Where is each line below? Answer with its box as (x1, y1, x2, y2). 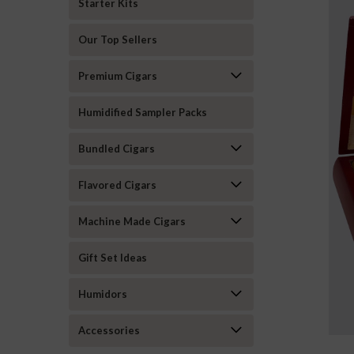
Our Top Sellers (78, 33, 157, 46)
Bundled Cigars (78, 142, 155, 155)
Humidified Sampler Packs (78, 106, 207, 119)
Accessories (78, 324, 140, 337)
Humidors (78, 288, 127, 300)
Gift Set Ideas (78, 251, 147, 264)
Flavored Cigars (78, 179, 156, 191)
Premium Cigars (78, 70, 157, 82)
